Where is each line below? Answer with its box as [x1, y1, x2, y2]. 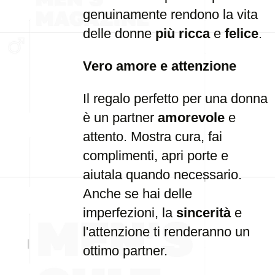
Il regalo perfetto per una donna [83, 91, 268, 106]
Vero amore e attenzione [83, 58, 236, 74]
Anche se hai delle [83, 186, 192, 201]
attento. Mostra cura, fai [83, 129, 222, 144]
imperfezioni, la [83, 205, 176, 220]
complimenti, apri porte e [83, 148, 228, 163]
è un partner [83, 110, 158, 125]
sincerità [176, 205, 231, 220]
